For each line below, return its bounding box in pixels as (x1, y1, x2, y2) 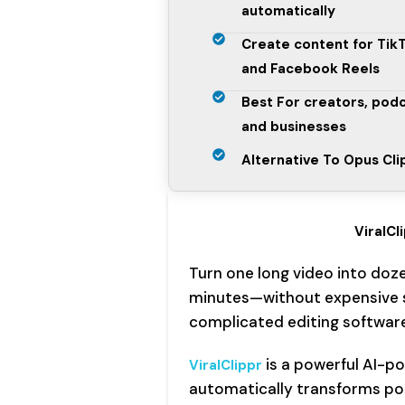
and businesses (241, 118, 347, 137)
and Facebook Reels (241, 60, 381, 79)
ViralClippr (189, 356, 267, 375)
